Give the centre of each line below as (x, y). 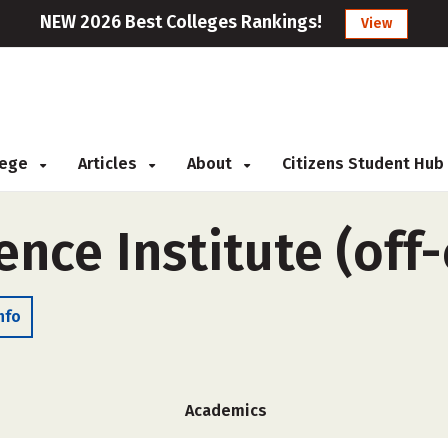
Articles (109, 163)
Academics (226, 410)
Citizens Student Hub (363, 163)
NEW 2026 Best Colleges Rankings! (181, 22)
